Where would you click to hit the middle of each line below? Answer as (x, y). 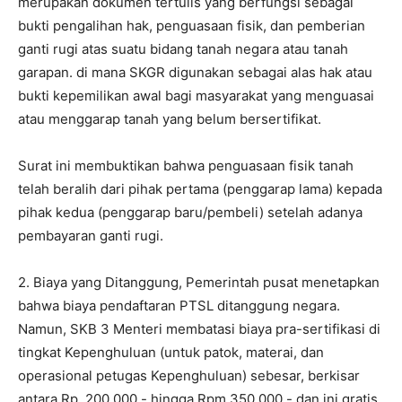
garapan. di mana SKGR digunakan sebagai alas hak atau (195, 73)
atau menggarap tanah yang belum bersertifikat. (170, 119)
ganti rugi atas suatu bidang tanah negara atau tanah (183, 49)
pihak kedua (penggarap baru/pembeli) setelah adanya (190, 213)
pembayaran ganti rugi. (91, 236)
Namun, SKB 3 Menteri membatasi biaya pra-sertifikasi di (199, 329)
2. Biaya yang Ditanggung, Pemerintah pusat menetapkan (199, 283)
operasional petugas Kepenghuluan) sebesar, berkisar (189, 376)
